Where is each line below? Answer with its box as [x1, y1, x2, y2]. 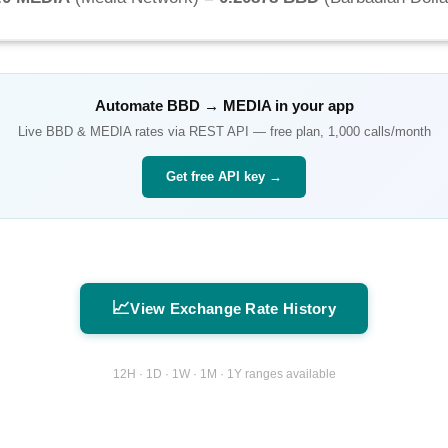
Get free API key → [166, 169, 282, 185]
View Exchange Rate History [130, 300, 337, 318]
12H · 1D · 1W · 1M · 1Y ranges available [112, 366, 336, 381]
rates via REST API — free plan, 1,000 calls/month [130, 124, 431, 140]
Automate [94, 97, 167, 115]
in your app [270, 97, 354, 115]
